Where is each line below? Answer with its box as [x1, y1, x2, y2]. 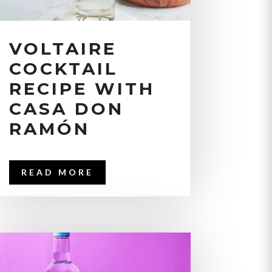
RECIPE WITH [8, 78, 155, 99]
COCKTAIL [8, 58, 118, 79]
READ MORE [21, 166, 93, 177]
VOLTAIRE [8, 38, 117, 59]
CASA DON [8, 98, 124, 119]
